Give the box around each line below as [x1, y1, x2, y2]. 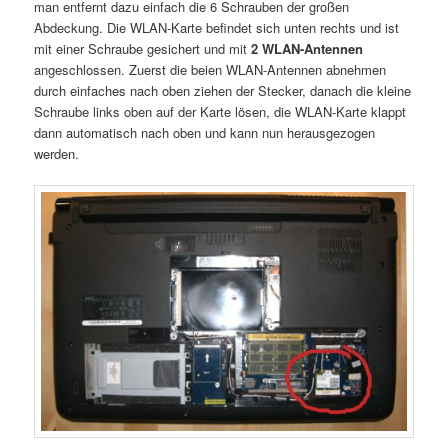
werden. [34, 143, 80, 163]
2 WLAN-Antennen [251, 38, 364, 58]
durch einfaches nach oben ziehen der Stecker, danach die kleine [34, 80, 412, 100]
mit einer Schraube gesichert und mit [34, 38, 252, 58]
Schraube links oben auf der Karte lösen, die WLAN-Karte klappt [34, 101, 407, 121]
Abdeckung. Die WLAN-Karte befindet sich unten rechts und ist [34, 17, 400, 37]
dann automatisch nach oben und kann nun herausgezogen [34, 122, 376, 142]
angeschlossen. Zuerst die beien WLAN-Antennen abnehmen [34, 59, 387, 79]
